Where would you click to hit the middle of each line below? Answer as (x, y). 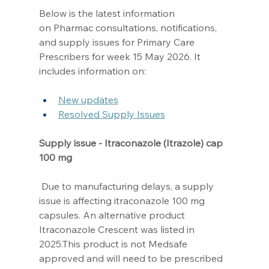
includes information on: (93, 71)
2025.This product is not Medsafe (114, 243)
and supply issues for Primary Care (118, 42)
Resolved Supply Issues (111, 114)
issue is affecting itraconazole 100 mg (123, 200)
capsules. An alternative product (113, 215)
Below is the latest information (108, 13)
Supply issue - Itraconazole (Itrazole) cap (132, 143)
